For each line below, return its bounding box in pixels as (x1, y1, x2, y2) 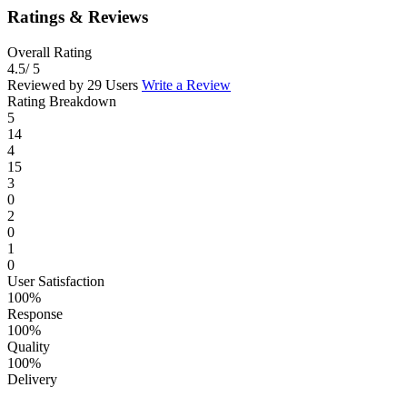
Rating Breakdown (7, 93, 116, 109)
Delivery (7, 371, 57, 387)
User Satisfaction (7, 273, 104, 289)
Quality (7, 338, 50, 354)
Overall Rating (7, 44, 92, 60)
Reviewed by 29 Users (7, 76, 142, 93)
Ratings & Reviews (7, 7, 148, 26)
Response (7, 305, 63, 322)
